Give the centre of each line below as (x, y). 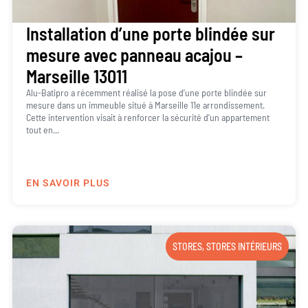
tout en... (42, 129)
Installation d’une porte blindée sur (150, 33)
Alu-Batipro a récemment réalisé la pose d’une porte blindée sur (146, 92)
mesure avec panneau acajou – (134, 54)
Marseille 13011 (76, 76)
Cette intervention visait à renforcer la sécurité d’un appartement (147, 117)
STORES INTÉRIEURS (244, 247)
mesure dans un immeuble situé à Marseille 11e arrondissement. (145, 104)
